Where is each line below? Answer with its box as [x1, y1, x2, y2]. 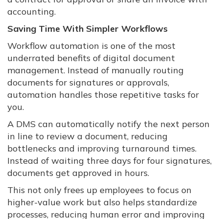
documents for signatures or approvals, [7, 77, 169, 88]
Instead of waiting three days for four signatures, [7, 155, 212, 167]
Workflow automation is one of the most [7, 40, 175, 52]
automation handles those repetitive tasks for [7, 89, 199, 101]
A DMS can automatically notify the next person [7, 118, 210, 130]
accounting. [7, 6, 56, 18]
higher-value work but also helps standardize [7, 197, 197, 208]
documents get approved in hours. [7, 167, 149, 179]
